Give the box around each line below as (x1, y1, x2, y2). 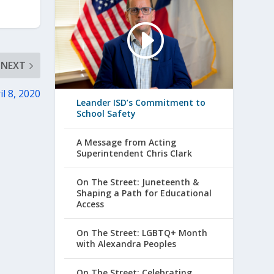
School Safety (76, 108, 136, 120)
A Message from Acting (76, 136, 177, 149)
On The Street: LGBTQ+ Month (76, 227, 208, 239)
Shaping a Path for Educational (76, 187, 212, 199)
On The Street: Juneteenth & (76, 176, 199, 188)
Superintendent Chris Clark (76, 147, 193, 160)
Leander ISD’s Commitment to (76, 97, 206, 109)
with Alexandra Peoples (76, 238, 177, 250)
